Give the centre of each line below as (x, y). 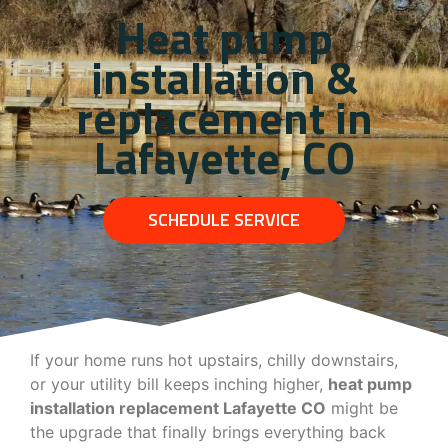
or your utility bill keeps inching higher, (179, 383)
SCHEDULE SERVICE (224, 219)
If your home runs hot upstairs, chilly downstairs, (214, 359)
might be (362, 407)
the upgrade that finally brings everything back (208, 431)
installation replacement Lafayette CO (178, 407)
